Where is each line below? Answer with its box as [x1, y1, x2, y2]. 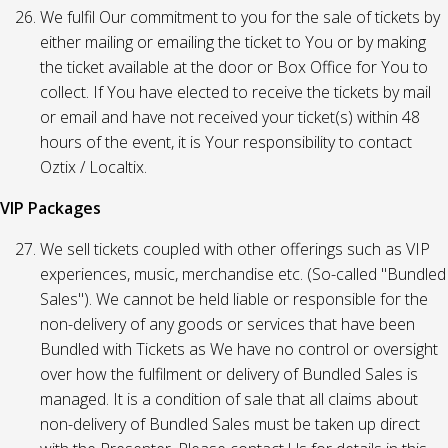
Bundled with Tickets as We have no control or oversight [40, 338, 438, 360]
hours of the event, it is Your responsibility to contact [40, 131, 412, 153]
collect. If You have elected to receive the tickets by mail [40, 81, 431, 103]
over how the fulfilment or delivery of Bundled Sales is [40, 363, 418, 385]
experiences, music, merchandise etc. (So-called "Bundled [40, 263, 446, 285]
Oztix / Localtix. [40, 156, 147, 178]
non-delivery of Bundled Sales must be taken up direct [40, 413, 420, 435]
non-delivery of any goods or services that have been [40, 313, 415, 335]
